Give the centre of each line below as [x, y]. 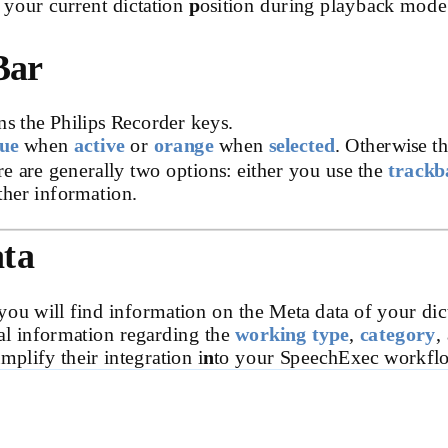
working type [292, 333]
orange [186, 145]
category [397, 333]
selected [301, 145]
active [102, 145]
